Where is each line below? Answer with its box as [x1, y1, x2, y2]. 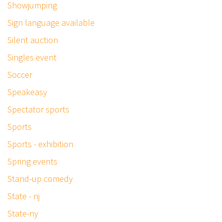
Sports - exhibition [7, 138, 73, 150]
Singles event [7, 52, 56, 63]
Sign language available [7, 17, 95, 28]
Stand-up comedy [7, 173, 73, 184]
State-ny [7, 208, 38, 219]
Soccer [7, 69, 32, 80]
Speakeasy [7, 86, 47, 98]
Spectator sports [7, 104, 69, 115]
